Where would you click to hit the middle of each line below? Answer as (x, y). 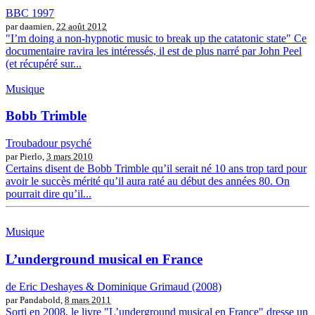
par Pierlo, (26, 157)
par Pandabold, (35, 300)
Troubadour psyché (49, 143)
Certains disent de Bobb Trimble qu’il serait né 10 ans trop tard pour (156, 169)
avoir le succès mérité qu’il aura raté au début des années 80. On (148, 181)
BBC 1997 (30, 13)
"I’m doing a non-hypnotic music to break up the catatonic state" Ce (156, 38)
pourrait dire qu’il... (49, 194)
